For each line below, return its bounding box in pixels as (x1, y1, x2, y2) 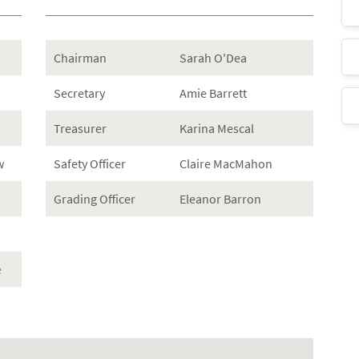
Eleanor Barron (179, 191, 261, 207)
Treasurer (54, 120, 107, 136)
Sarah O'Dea (179, 50, 247, 66)
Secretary (54, 85, 106, 101)
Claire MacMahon (179, 155, 272, 171)
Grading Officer (54, 191, 136, 207)
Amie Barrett (179, 85, 247, 101)
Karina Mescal (179, 120, 254, 136)
